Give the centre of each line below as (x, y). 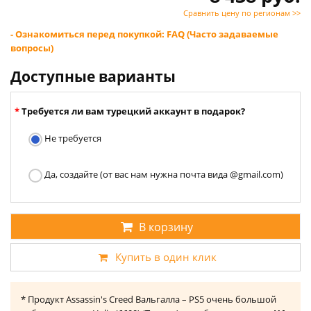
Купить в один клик (166, 257)
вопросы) (32, 48)
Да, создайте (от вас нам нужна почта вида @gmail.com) (163, 175)
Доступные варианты (93, 77)
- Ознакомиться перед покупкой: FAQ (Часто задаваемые (144, 34)
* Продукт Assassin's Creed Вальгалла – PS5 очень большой (149, 300)
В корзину (166, 227)
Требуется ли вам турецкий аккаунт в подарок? (133, 111)
